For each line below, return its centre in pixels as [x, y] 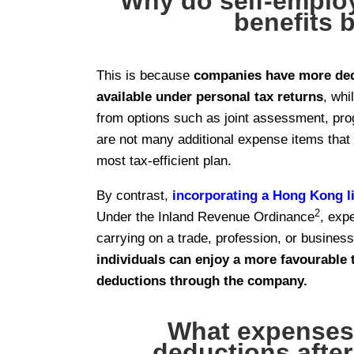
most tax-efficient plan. [164, 161]
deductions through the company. [202, 281]
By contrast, [134, 196]
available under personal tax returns [210, 97]
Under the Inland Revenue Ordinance [205, 217]
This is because [145, 76]
